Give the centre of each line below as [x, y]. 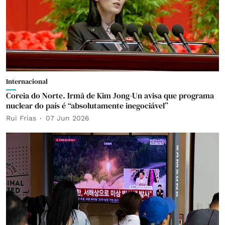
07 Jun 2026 [68, 118]
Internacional [27, 81]
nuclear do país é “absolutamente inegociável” [87, 105]
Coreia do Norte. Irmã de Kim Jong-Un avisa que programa [110, 95]
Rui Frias [21, 118]
